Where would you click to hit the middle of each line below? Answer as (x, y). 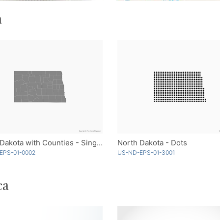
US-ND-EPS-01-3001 (146, 153)
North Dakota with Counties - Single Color (100, 143)
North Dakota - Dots (152, 143)
